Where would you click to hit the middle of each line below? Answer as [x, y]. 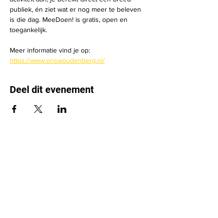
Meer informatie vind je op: [51, 50]
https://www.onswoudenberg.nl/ [57, 60]
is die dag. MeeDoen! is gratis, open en [70, 19]
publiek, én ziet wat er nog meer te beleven [76, 9]
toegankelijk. [28, 30]
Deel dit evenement [52, 90]
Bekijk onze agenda [49, 196]
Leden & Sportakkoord [54, 152]
